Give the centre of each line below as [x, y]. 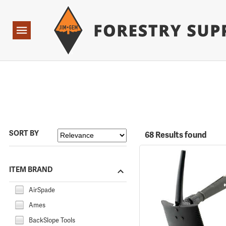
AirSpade [42, 190]
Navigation [29, 31]
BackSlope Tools [52, 220]
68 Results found [176, 135]
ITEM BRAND [31, 169]
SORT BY [24, 133]
